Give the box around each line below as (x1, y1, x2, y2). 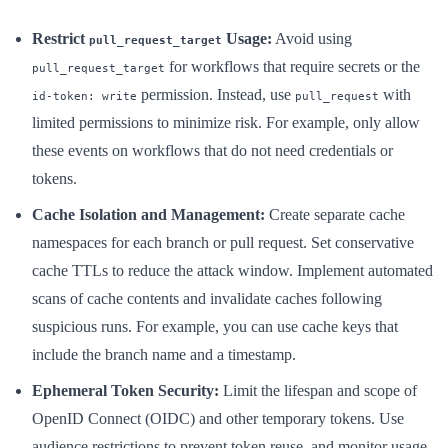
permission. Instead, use (137, 85, 295, 103)
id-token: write (32, 88, 137, 103)
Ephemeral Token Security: (32, 381, 219, 399)
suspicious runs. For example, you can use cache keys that (32, 317, 398, 335)
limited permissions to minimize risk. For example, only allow (32, 113, 420, 131)
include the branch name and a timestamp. (32, 345, 296, 363)
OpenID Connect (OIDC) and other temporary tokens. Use (32, 409, 404, 427)
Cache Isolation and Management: (32, 205, 265, 223)
